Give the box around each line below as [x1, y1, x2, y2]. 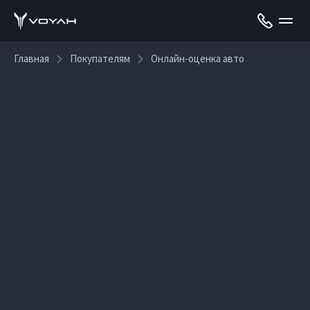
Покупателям [70, 52, 130, 65]
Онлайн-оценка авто [151, 52, 244, 65]
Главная [14, 52, 49, 65]
